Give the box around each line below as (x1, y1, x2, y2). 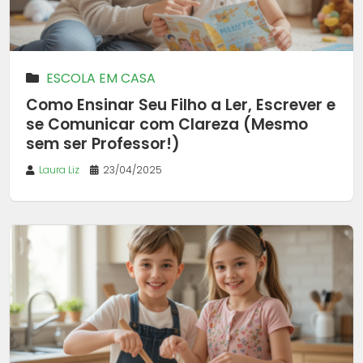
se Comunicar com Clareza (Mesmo (26, 113, 308, 135)
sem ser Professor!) (26, 132, 180, 155)
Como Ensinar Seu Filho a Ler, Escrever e (26, 93, 335, 116)
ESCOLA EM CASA (46, 68, 156, 88)
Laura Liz (39, 162, 79, 177)
